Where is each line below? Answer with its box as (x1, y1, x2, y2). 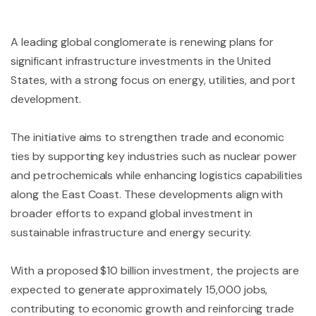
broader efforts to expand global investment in (11, 206, 253, 221)
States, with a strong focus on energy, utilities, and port (11, 73, 296, 87)
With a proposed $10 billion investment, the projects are (11, 263, 300, 278)
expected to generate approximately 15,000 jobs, (11, 282, 268, 297)
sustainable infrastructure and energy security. (11, 225, 252, 240)
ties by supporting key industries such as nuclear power (11, 149, 298, 164)
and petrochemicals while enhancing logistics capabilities (11, 168, 303, 183)
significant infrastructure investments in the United (11, 54, 272, 68)
